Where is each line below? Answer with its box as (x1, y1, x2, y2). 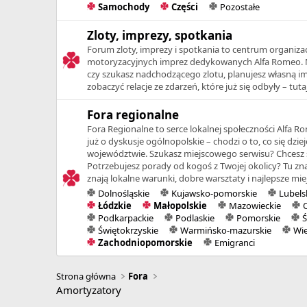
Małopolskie (153, 199, 207, 212)
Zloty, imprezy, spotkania (87, 27, 232, 43)
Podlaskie (175, 211, 214, 224)
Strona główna (56, 269, 116, 282)
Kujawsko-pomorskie (171, 186, 257, 199)
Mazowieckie (228, 199, 281, 212)
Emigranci (214, 236, 255, 249)
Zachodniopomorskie (97, 236, 193, 249)
